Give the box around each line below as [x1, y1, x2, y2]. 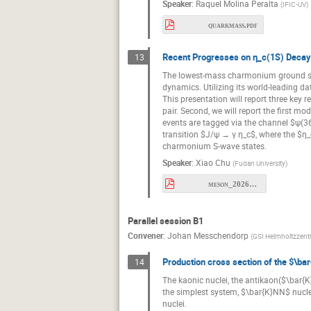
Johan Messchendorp [167, 230, 249, 242]
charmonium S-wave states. [162, 140, 267, 151]
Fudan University [235, 159, 285, 169]
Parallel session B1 [128, 214, 203, 227]
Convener [128, 230, 163, 242]
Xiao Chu [196, 157, 230, 169]
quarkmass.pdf [208, 20, 258, 29]
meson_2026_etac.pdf [249, 180, 257, 189]
